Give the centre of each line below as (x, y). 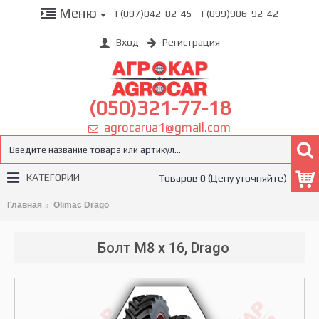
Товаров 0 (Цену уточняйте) (223, 178)
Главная (25, 205)
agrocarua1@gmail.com (164, 127)
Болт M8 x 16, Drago (163, 248)
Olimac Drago (81, 205)
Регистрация (191, 42)
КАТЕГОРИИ (53, 177)
